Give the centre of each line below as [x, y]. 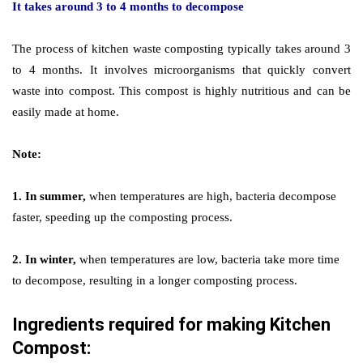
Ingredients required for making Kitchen [171, 324]
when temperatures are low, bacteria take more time [208, 259]
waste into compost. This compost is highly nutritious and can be [181, 90]
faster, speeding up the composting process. [122, 217]
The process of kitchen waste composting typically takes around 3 [181, 48]
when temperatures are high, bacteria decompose [211, 196]
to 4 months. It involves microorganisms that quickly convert [181, 69]
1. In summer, [49, 196]
